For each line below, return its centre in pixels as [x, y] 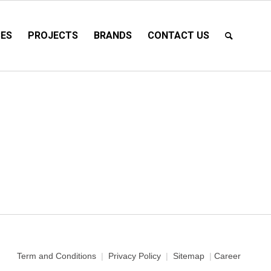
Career [227, 256]
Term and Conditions [57, 256]
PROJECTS [53, 35]
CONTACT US [178, 35]
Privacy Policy [135, 256]
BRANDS [113, 35]
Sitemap [189, 256]
